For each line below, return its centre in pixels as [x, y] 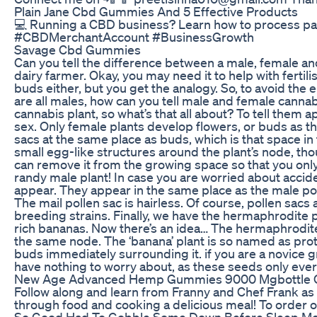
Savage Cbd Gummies [77, 49]
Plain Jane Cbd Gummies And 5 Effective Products [156, 11]
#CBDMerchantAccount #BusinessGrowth [134, 36]
